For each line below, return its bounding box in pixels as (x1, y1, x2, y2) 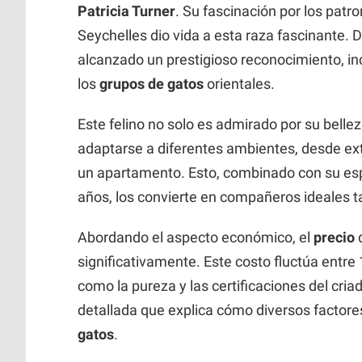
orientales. (204, 74, 275, 92)
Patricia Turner (78, 2, 175, 19)
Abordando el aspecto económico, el (78, 228, 314, 246)
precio (314, 228, 355, 246)
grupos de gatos (99, 74, 204, 92)
